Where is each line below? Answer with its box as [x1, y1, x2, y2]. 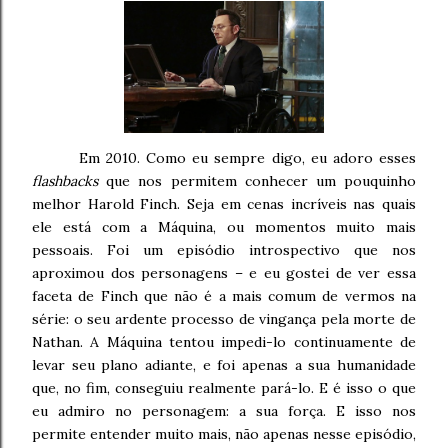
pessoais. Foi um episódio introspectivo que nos [32, 240, 416, 259]
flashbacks [32, 171, 98, 190]
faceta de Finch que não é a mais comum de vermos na [32, 286, 416, 305]
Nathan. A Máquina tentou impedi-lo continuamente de [32, 332, 416, 351]
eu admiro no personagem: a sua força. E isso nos [32, 401, 416, 420]
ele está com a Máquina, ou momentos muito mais [32, 217, 416, 236]
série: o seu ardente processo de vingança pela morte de [32, 309, 416, 328]
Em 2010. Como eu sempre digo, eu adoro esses [78, 148, 416, 167]
